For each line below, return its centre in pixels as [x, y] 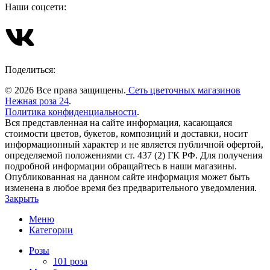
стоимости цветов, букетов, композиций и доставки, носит [126, 133]
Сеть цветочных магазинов [183, 90]
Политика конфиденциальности [71, 111]
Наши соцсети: [36, 7]
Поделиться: [30, 69]
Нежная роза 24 [37, 101]
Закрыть [22, 198]
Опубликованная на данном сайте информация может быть [127, 177]
